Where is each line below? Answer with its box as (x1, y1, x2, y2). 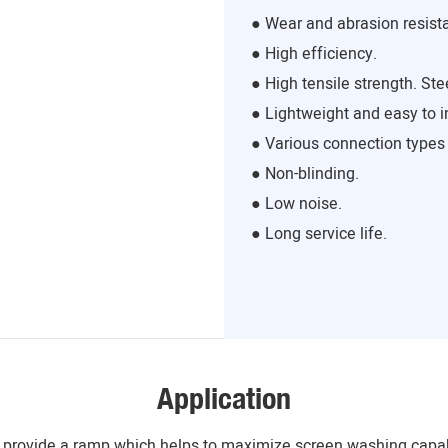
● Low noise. (250, 191, 342, 216)
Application (157, 380, 291, 416)
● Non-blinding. (250, 161, 359, 186)
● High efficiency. (250, 41, 377, 66)
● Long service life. (250, 221, 387, 246)
